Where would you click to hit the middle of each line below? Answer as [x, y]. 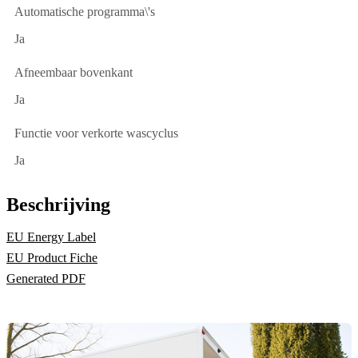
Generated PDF [46, 279]
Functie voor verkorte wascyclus [96, 133]
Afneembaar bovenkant [74, 73]
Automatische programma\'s [85, 12]
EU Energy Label [51, 237]
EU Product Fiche [52, 258]
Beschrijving [58, 205]
